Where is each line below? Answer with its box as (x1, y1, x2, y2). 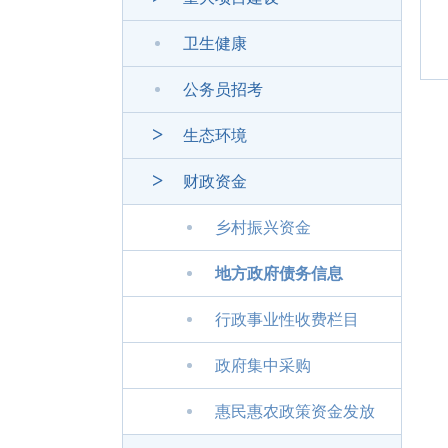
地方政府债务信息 (215, 265, 343, 282)
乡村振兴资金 (215, 219, 311, 236)
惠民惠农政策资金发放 (215, 403, 375, 420)
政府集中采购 (215, 357, 311, 374)
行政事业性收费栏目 (215, 311, 359, 328)
